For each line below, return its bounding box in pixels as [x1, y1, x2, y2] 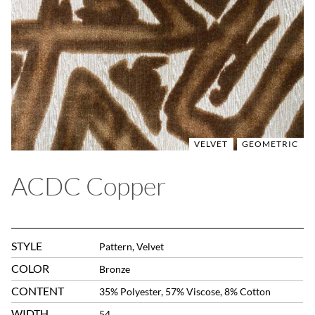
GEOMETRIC [241, 139, 298, 150]
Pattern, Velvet [99, 240, 165, 253]
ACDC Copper [11, 170, 167, 202]
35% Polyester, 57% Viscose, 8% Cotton [99, 285, 271, 298]
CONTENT [11, 284, 65, 298]
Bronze [99, 263, 131, 276]
